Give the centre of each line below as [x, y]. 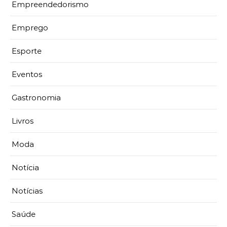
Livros [23, 121]
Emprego [30, 28]
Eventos [27, 74]
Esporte [27, 51]
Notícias [27, 191]
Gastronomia [36, 98]
